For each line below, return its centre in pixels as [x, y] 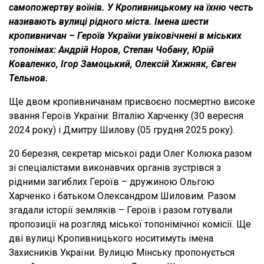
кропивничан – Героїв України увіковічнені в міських [125, 36]
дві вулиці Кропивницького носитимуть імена [111, 239]
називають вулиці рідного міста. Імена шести [109, 22]
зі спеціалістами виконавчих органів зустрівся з [115, 168]
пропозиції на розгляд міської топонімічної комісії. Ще [130, 225]
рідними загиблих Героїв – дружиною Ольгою [112, 182]
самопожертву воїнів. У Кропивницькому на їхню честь [131, 8]
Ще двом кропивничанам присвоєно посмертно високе [132, 102]
